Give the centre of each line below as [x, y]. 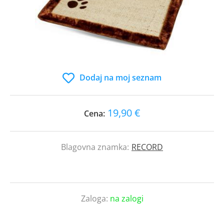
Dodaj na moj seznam [120, 77]
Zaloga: [95, 198]
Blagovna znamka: [95, 147]
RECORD [147, 147]
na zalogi [126, 198]
